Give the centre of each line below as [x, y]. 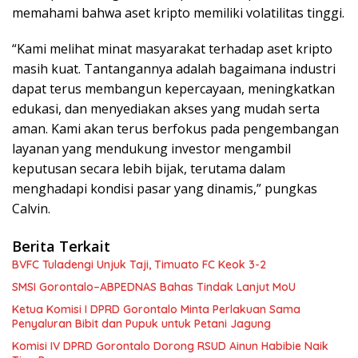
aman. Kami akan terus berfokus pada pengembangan [175, 128]
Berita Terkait [61, 246]
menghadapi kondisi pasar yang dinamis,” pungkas [165, 188]
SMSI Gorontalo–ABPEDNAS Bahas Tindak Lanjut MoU [154, 286]
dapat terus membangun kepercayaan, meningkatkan [173, 88]
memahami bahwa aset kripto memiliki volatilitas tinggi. [178, 12]
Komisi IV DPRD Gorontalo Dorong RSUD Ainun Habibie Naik [170, 346]
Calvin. [31, 208]
